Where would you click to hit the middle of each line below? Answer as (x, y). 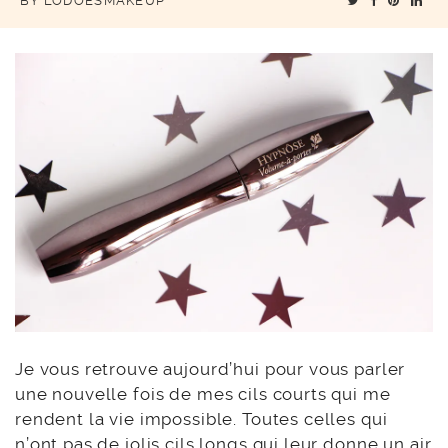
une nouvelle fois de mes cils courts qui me (203, 393)
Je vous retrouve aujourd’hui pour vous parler (210, 368)
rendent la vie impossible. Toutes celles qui (201, 418)
